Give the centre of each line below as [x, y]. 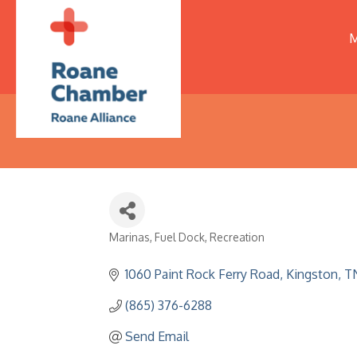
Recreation [237, 237]
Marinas [129, 237]
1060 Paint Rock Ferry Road [202, 274]
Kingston [312, 274]
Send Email [157, 336]
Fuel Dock [180, 237]
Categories [145, 249]
